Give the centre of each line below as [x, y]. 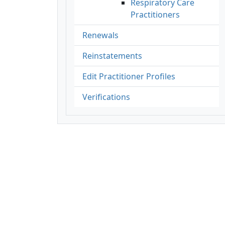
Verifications [106, 97]
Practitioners [155, 14]
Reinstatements [112, 55]
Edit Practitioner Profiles [129, 76]
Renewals [100, 35]
